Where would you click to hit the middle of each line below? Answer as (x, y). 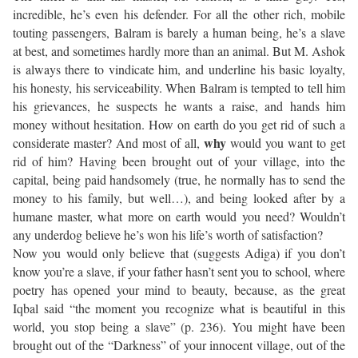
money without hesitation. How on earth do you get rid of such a (179, 125)
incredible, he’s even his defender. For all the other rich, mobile (179, 14)
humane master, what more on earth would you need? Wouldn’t (179, 217)
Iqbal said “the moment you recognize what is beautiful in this (179, 308)
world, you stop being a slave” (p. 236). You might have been (179, 327)
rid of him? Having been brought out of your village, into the (179, 161)
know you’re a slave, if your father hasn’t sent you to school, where (179, 272)
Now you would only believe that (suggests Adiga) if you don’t (179, 253)
